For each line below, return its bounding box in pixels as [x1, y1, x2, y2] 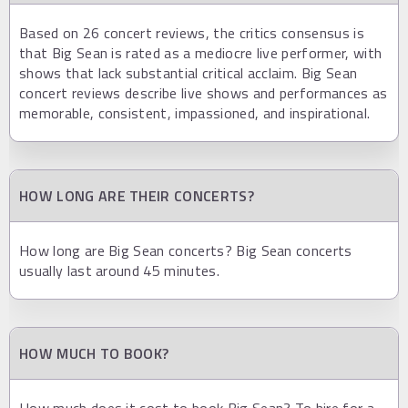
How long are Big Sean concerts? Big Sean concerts [19, 239, 352, 261]
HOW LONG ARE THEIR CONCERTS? [19, 184, 254, 207]
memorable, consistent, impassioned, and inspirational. [19, 101, 371, 124]
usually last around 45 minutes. [19, 259, 219, 281]
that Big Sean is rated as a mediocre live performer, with [19, 41, 382, 64]
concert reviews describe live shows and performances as [19, 81, 388, 104]
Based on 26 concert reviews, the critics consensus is [19, 21, 364, 44]
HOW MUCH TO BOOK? [19, 342, 169, 364]
